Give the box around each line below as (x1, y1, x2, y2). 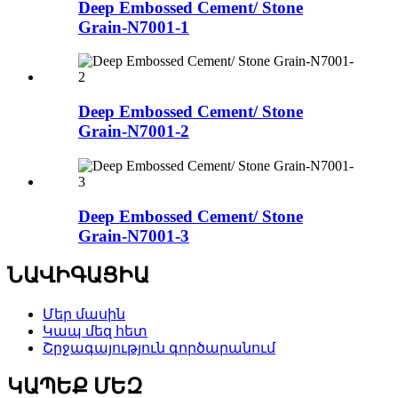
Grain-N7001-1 (78, 17, 189, 36)
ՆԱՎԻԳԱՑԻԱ (7, 264, 149, 288)
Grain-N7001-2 (78, 122, 189, 141)
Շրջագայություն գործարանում (43, 340, 275, 356)
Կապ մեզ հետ (43, 323, 147, 339)
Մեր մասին (43, 306, 125, 322)
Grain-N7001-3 (78, 226, 189, 245)
